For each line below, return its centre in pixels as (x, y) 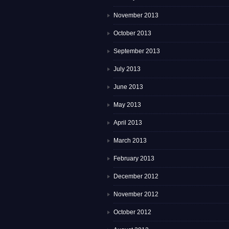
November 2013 (136, 16)
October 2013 (132, 33)
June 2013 (128, 87)
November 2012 (136, 194)
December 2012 (136, 177)
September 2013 (137, 51)
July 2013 (127, 69)
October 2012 (132, 212)
